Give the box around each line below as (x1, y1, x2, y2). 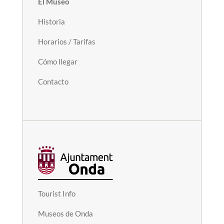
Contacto (37, 77, 68, 86)
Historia (37, 17, 65, 26)
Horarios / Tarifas (37, 37, 95, 46)
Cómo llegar (37, 57, 77, 66)
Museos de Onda (37, 208, 93, 218)
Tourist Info (37, 188, 75, 198)
